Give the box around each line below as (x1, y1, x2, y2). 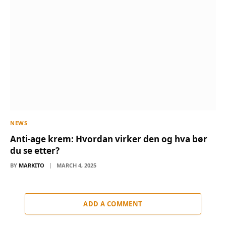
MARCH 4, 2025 (56, 161, 96, 169)
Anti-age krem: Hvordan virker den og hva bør (10, 133, 207, 145)
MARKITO (19, 161, 44, 169)
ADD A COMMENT (83, 199, 143, 208)
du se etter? (10, 144, 60, 156)
